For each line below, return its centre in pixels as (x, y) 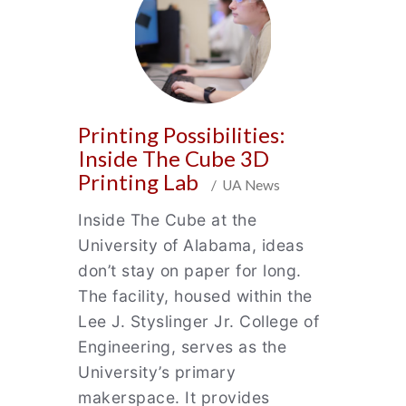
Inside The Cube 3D (174, 158)
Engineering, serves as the (182, 347)
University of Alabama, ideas (191, 245)
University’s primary (157, 372)
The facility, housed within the (195, 296)
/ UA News (242, 185)
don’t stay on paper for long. (190, 271)
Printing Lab (140, 182)
